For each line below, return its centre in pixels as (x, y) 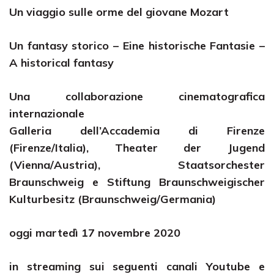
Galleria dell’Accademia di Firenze (137, 131)
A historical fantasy (61, 63)
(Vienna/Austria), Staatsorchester (137, 165)
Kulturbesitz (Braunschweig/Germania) (113, 199)
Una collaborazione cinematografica (137, 96)
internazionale (47, 113)
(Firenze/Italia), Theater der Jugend (137, 148)
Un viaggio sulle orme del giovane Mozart (119, 12)
